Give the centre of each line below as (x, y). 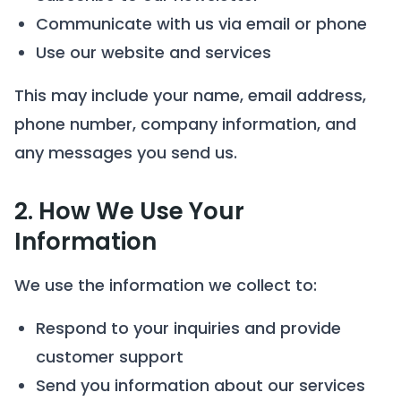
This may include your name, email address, (190, 95)
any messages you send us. (126, 153)
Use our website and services (154, 52)
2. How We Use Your (129, 211)
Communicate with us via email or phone (201, 24)
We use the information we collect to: (166, 285)
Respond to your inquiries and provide (188, 328)
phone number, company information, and (185, 124)
